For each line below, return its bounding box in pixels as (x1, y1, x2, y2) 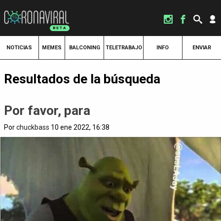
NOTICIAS (6, 44, 33, 51)
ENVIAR (192, 44, 211, 51)
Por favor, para (4, 103, 90, 118)
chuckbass (16, 123, 49, 131)
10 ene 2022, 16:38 (49, 123, 110, 131)
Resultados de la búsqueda (4, 72, 160, 86)
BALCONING (69, 44, 100, 51)
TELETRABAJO (105, 44, 142, 51)
